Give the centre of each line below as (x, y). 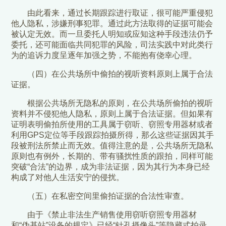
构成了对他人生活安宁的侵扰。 (68, 178)
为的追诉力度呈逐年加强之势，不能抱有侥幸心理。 (104, 55)
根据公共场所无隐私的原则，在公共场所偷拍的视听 (120, 103)
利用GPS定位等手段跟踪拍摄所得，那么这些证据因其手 (113, 135)
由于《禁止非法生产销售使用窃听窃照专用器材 (112, 215)
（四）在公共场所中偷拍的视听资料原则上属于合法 (120, 74)
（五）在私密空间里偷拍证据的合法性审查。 (108, 196)
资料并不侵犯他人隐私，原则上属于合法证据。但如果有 (112, 114)
